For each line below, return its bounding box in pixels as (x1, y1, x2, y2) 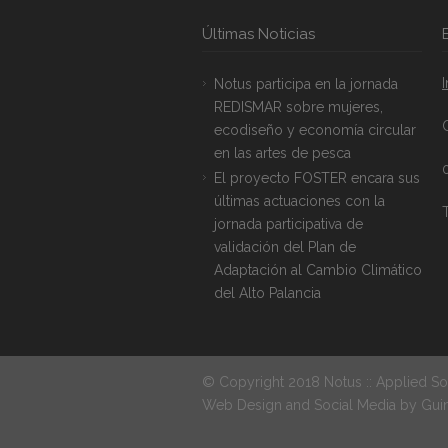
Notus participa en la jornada (214, 76, 398, 92)
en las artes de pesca (214, 145, 351, 161)
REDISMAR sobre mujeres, (214, 99, 383, 115)
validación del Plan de (214, 239, 356, 255)
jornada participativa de (214, 216, 363, 232)
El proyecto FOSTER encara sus (214, 170, 420, 186)
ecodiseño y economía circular (214, 122, 416, 138)
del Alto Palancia (214, 285, 321, 301)
